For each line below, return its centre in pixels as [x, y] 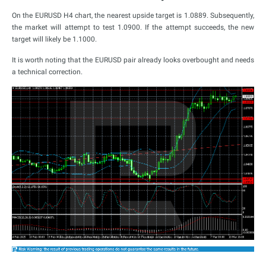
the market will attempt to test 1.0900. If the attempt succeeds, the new [133, 27]
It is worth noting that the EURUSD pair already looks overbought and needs [133, 60]
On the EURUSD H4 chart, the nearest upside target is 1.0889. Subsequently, [133, 15]
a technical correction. [47, 72]
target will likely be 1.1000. [54, 39]
